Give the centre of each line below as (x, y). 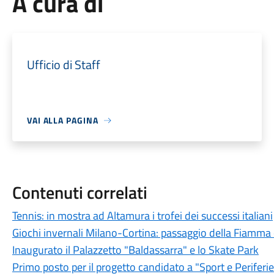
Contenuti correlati (80, 192)
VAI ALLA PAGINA (62, 120)
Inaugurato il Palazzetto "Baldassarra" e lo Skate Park (135, 250)
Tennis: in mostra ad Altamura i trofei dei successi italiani (142, 216)
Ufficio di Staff (63, 65)
